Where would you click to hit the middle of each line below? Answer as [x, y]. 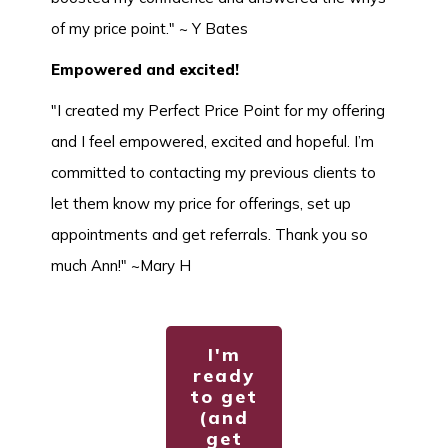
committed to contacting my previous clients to [213, 173]
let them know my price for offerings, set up [201, 204]
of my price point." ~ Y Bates [149, 29]
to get [224, 397]
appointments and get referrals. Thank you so [209, 235]
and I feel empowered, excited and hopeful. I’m [212, 142]
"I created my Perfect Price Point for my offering [218, 111]
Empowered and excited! [145, 70]
